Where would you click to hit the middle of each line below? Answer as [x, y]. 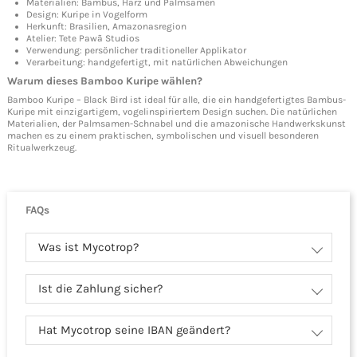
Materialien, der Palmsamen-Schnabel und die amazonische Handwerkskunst [177, 123]
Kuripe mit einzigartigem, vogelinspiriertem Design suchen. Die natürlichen [172, 111]
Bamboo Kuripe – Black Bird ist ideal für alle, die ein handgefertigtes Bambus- [177, 99]
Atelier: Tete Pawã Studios [83, 39]
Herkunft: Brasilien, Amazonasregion [106, 27]
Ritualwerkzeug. [42, 147]
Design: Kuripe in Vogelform [87, 15]
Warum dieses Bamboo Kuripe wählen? [105, 80]
